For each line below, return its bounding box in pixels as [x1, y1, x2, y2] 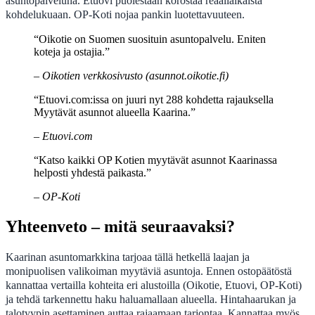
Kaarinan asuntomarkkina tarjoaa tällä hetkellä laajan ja [6, 250, 250, 264]
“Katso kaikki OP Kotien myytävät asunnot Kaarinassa [34, 154, 277, 167]
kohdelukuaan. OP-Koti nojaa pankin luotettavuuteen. [6, 8, 245, 22]
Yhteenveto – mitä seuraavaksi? [6, 217, 235, 236]
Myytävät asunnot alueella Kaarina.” [34, 106, 195, 119]
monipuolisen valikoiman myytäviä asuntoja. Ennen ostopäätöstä [6, 264, 292, 278]
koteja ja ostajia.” [34, 46, 110, 58]
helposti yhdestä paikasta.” [34, 167, 151, 179]
